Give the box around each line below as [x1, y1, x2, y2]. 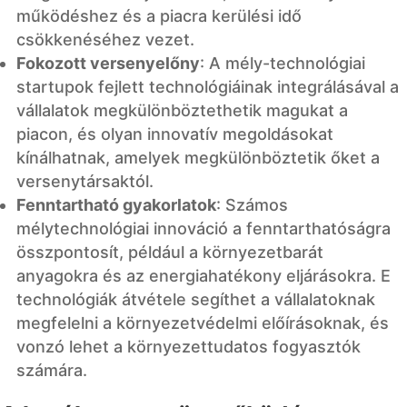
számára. [16, 360, 87, 380]
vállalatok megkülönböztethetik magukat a [16, 100, 348, 120]
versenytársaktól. [16, 171, 154, 191]
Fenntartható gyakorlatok [16, 194, 216, 214]
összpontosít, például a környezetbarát [16, 242, 323, 262]
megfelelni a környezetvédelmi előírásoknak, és [16, 313, 389, 333]
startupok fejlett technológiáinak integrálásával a [16, 76, 399, 96]
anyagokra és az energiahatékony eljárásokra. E [16, 265, 391, 285]
